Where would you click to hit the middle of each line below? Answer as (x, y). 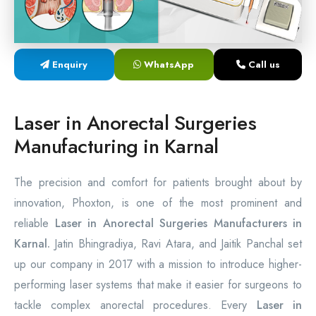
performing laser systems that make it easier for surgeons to (158, 285)
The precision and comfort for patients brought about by (158, 182)
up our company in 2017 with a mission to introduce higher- (158, 264)
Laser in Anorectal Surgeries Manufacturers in (178, 223)
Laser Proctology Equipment (99, 18)
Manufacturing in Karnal (116, 146)
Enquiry (69, 65)
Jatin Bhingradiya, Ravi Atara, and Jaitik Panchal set (176, 244)
